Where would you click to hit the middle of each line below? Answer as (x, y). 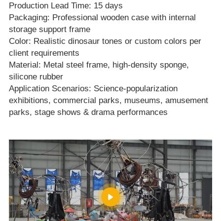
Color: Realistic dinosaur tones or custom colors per (105, 41)
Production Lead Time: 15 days (66, 6)
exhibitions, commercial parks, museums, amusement (108, 101)
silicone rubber (36, 77)
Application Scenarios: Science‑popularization (93, 89)
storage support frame (49, 30)
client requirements (44, 53)
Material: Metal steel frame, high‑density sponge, (99, 65)
